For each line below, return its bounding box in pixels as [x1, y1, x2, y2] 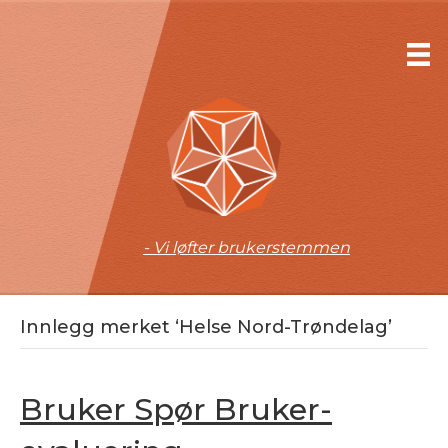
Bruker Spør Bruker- [20, 391, 332, 429]
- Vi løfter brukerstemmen [142, 238, 350, 258]
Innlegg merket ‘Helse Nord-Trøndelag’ [20, 316, 392, 339]
